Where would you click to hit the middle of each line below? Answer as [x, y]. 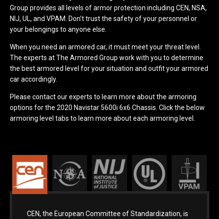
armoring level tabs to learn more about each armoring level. [102, 118]
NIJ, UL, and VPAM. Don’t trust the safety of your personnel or [103, 18]
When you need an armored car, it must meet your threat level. [105, 47]
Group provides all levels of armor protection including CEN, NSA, [108, 8]
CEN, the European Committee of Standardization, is [107, 214]
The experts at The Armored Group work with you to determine [107, 57]
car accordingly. [33, 79]
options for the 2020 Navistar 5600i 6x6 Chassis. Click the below [107, 107]
